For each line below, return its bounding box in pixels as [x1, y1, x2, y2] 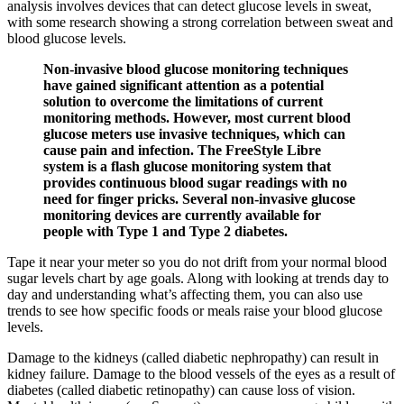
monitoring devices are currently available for [43, 207, 321, 223]
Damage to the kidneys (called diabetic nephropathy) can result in [7, 349, 379, 365]
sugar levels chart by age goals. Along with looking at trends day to [7, 270, 389, 286]
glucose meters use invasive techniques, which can [43, 125, 345, 142]
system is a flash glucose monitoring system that [43, 158, 331, 174]
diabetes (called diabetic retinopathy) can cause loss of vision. [7, 381, 355, 398]
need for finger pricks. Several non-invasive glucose [43, 190, 355, 207]
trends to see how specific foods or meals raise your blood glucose [7, 302, 382, 318]
